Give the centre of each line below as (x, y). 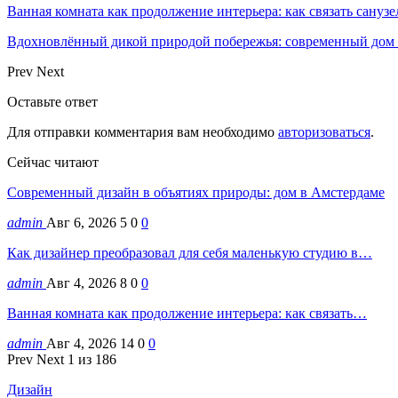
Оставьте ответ (52, 101)
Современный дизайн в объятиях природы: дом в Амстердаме (196, 192)
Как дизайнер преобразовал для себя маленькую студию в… (190, 252)
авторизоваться (324, 131)
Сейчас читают (53, 162)
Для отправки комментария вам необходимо (143, 131)
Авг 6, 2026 (81, 222)
